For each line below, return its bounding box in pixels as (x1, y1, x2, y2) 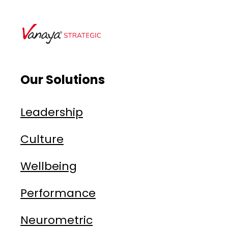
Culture (20, 131, 64, 147)
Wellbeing (20, 158, 77, 174)
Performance (20, 185, 96, 201)
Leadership (20, 104, 83, 120)
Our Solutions (20, 71, 105, 88)
